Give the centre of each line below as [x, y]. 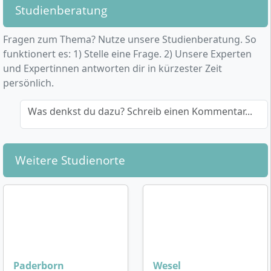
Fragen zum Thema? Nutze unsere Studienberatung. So [130, 40]
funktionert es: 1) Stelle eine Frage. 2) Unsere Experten [127, 54]
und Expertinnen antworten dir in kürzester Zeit [113, 69]
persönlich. [28, 83]
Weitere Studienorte [70, 160]
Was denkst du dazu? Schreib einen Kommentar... [140, 112]
